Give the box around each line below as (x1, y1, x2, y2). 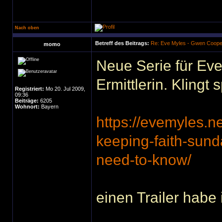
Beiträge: (15, 98, 39, 104)
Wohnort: (15, 104, 40, 110)
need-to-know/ (96, 152, 191, 168)
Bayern (40, 104, 58, 110)
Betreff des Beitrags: (95, 40, 149, 46)
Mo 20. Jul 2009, (44, 86, 85, 92)
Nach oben (15, 25, 39, 30)
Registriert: (15, 86, 44, 92)
